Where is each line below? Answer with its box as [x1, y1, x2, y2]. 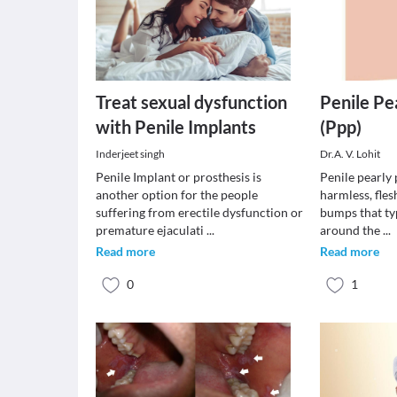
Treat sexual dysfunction [96, 91, 287, 113]
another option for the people [96, 187, 258, 202]
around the [320, 222, 384, 237]
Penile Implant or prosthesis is [96, 169, 261, 184]
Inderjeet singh [96, 147, 165, 160]
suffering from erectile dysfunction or [96, 205, 303, 220]
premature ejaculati [96, 222, 206, 237]
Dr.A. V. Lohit [320, 147, 381, 160]
